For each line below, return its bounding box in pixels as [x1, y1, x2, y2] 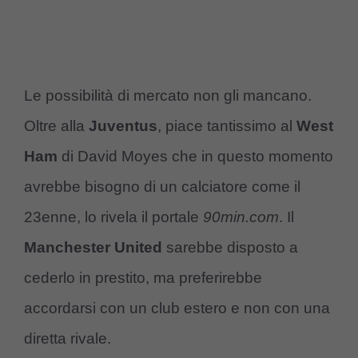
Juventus [89, 117, 157, 134]
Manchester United [24, 238, 162, 256]
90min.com [203, 208, 279, 225]
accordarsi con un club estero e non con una [24, 299, 330, 316]
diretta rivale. [24, 329, 111, 347]
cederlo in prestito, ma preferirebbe [24, 268, 262, 286]
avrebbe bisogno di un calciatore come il [24, 177, 300, 195]
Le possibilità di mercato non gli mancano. [24, 86, 312, 104]
